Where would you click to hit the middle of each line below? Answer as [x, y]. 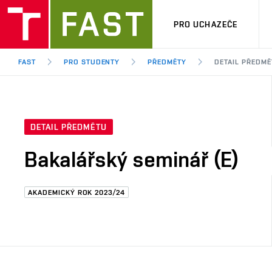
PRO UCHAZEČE [206, 24]
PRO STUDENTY [92, 62]
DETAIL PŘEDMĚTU [69, 127]
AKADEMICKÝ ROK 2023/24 [77, 192]
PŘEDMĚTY [167, 62]
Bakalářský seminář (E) [132, 159]
